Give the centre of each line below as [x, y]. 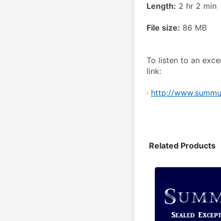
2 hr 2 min [196, 6]
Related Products [182, 146]
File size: [163, 28]
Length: [161, 6]
